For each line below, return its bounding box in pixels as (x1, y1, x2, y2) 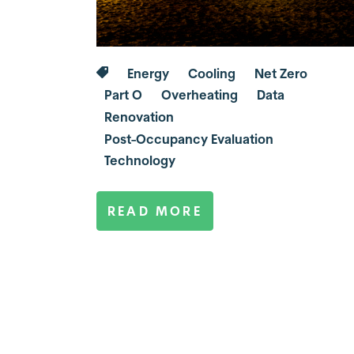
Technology (104, 153, 175, 169)
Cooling (188, 65, 235, 81)
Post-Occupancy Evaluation (104, 130, 273, 147)
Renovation (104, 109, 174, 126)
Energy (127, 65, 169, 81)
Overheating (161, 87, 238, 104)
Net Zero (254, 65, 307, 81)
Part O (104, 87, 142, 104)
